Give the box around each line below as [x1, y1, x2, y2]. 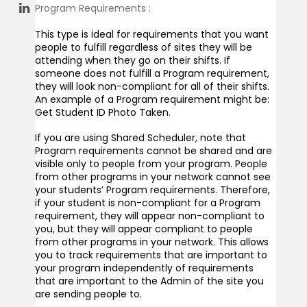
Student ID [55, 106, 106, 119]
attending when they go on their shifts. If [34, 53, 230, 67]
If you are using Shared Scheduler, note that [34, 131, 246, 145]
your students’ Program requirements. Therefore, [34, 183, 270, 197]
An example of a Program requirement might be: [34, 93, 269, 106]
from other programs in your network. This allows [34, 235, 269, 249]
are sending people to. [34, 287, 142, 301]
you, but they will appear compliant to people [34, 222, 253, 236]
